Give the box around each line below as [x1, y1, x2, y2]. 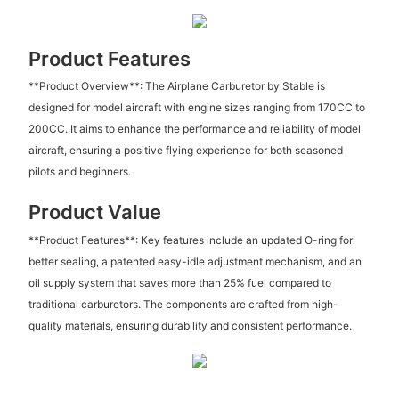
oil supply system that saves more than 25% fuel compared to [28, 275, 331, 289]
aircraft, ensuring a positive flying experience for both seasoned [28, 143, 343, 158]
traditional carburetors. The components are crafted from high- [28, 297, 338, 311]
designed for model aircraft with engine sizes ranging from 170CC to [28, 101, 365, 115]
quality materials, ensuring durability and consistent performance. [28, 318, 352, 332]
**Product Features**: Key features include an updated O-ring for [28, 232, 353, 247]
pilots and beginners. [28, 165, 131, 179]
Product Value [28, 200, 161, 224]
